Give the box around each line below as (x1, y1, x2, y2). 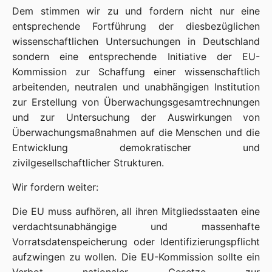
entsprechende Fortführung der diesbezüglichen (12, 20, 260, 32)
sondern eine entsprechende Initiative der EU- (12, 50, 260, 63)
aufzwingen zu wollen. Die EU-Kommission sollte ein (12, 251, 260, 263)
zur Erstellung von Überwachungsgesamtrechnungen (12, 96, 260, 108)
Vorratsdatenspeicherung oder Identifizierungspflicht (12, 236, 260, 248)
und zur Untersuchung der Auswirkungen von (12, 111, 260, 123)
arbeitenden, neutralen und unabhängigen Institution (12, 81, 260, 93)
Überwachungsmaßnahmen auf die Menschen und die (12, 126, 260, 138)
